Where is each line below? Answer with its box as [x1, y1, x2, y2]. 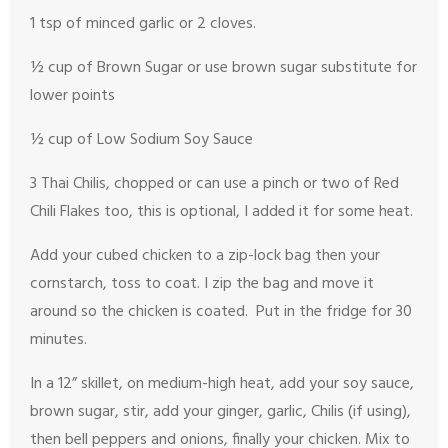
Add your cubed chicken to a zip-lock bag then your [30, 242, 380, 269]
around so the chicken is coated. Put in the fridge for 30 [30, 298, 412, 325]
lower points [30, 82, 115, 109]
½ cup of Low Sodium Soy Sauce [30, 126, 253, 153]
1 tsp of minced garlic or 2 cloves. [30, 10, 256, 37]
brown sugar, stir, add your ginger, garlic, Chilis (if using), [30, 398, 411, 425]
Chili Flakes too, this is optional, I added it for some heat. [30, 198, 413, 225]
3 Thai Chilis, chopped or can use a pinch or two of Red [30, 170, 399, 197]
